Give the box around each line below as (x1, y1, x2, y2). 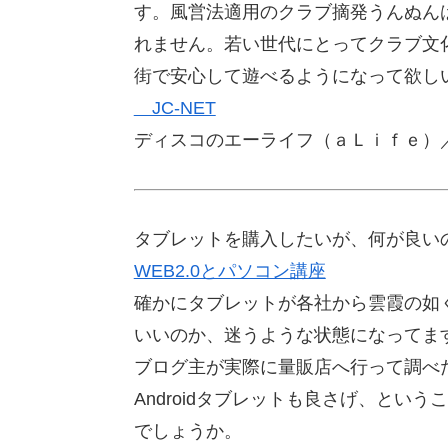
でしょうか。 (133, 420, 242, 441)
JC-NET (133, 98, 216, 119)
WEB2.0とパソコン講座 (133, 260, 326, 281)
